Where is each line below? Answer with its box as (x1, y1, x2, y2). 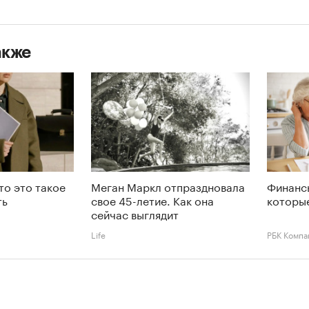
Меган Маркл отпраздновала (91, 177, 245, 195)
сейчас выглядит (91, 204, 179, 222)
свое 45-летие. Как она (91, 190, 214, 208)
